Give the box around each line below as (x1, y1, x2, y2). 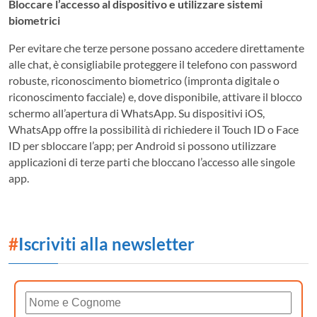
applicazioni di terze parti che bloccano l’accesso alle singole (8, 154, 295, 168)
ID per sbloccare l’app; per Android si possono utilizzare (8, 138, 276, 152)
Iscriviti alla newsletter (18, 233, 195, 254)
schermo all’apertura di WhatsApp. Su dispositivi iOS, (8, 105, 265, 120)
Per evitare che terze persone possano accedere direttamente (8, 40, 304, 54)
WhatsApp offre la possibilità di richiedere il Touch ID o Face (8, 122, 299, 136)
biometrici (8, 13, 60, 27)
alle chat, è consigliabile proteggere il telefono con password (8, 57, 297, 71)
